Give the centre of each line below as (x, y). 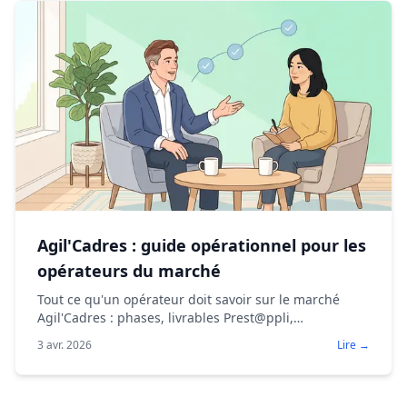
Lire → (353, 344)
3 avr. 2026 (65, 344)
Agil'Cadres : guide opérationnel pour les (202, 245)
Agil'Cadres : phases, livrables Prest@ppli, (165, 317)
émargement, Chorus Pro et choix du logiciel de (183, 335)
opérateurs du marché (129, 270)
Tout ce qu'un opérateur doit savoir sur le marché (189, 299)
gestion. (62, 353)
